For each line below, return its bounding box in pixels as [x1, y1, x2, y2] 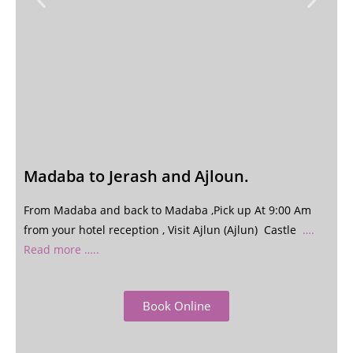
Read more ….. [24, 242, 99, 257]
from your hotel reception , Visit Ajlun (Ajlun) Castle [24, 222, 303, 237]
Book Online [143, 298, 210, 314]
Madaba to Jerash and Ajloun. [24, 165, 249, 187]
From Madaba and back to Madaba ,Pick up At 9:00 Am [24, 203, 311, 217]
